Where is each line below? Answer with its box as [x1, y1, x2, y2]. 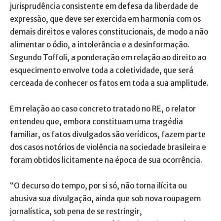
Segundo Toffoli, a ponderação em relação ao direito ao [10, 53, 206, 63]
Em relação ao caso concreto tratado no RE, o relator [10, 104, 196, 114]
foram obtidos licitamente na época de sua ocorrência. [10, 155, 202, 165]
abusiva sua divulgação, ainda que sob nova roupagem [10, 194, 201, 204]
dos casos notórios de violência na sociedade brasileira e [10, 143, 206, 152]
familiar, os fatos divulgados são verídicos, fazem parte [10, 130, 206, 140]
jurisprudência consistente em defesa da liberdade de [10, 1, 198, 11]
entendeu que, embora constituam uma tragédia [10, 117, 183, 127]
